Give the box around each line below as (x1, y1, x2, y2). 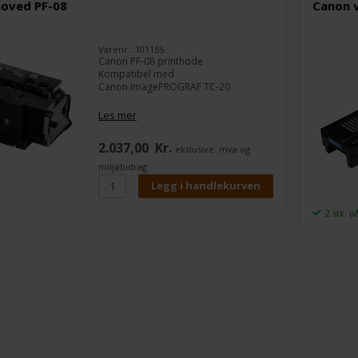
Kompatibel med (98, 66, 175, 81)
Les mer (98, 107, 137, 122)
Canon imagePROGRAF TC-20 (98, 79, 231, 93)
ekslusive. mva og (175, 142, 251, 155)
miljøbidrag (98, 160, 148, 173)
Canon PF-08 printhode (98, 54, 204, 68)
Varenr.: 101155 (98, 42, 165, 55)
